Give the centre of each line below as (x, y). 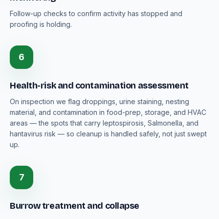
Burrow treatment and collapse (75, 206)
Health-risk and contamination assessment (99, 86)
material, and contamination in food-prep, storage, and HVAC (108, 112)
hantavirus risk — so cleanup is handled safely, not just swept (108, 134)
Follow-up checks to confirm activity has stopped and (96, 13)
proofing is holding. (41, 24)
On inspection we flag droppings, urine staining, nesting (99, 101)
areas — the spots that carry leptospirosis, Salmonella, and (104, 123)
